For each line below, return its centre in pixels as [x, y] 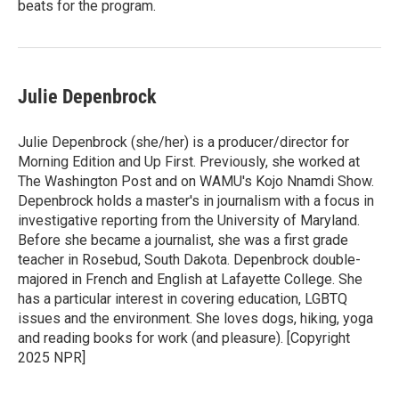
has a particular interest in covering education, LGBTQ [183, 298]
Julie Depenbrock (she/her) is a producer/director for [183, 142]
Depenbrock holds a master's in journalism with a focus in [196, 200]
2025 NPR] [52, 357]
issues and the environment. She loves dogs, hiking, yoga [195, 318]
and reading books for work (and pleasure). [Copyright [184, 338]
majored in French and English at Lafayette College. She [190, 279]
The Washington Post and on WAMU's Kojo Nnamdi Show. [196, 181]
